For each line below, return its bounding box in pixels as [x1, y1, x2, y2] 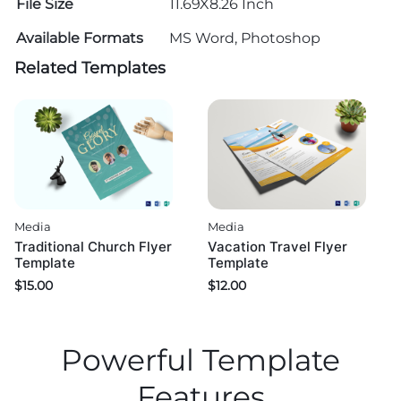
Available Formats [16, 29, 143, 47]
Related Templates [14, 57, 166, 78]
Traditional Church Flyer [14, 238, 172, 256]
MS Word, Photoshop [169, 29, 320, 47]
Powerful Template [61, 342, 340, 379]
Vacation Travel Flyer [208, 238, 347, 256]
